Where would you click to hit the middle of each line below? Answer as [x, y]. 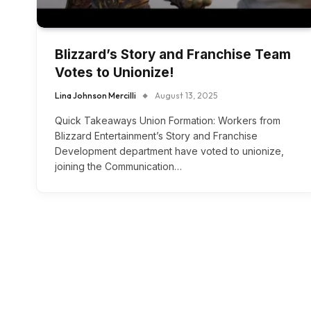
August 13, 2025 [186, 96]
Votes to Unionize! [114, 73]
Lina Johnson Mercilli [95, 96]
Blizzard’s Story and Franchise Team [173, 55]
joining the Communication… [118, 167]
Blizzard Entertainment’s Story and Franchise [156, 136]
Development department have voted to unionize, [169, 151]
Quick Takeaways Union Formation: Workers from [168, 121]
